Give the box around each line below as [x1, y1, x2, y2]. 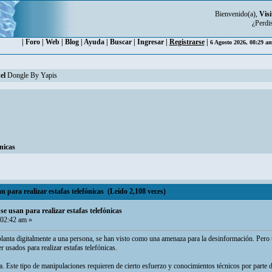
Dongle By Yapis [5, 71, 57, 80]
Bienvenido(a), [215, 10, 259, 18]
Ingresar [137, 38, 164, 46]
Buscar [109, 38, 132, 46]
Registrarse [169, 38, 205, 46]
